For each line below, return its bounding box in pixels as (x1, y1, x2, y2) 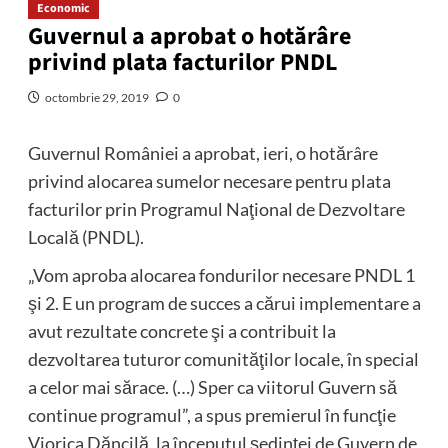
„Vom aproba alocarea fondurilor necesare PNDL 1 (27, 264, 415, 287)
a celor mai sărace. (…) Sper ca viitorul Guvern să (27, 376, 397, 399)
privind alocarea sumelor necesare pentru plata (27, 170, 391, 193)
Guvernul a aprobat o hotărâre (27, 19, 351, 55)
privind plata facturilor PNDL (27, 45, 337, 81)
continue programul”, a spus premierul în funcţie (27, 404, 396, 427)
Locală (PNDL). (27, 226, 144, 249)
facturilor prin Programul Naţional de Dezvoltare (27, 198, 405, 221)
